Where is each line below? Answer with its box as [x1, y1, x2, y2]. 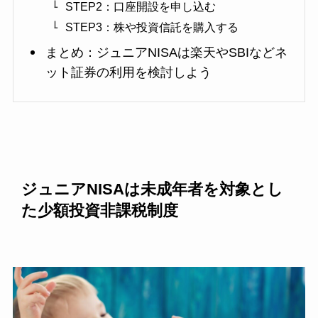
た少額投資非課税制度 [21, 202, 179, 219]
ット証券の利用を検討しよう [45, 65, 212, 80]
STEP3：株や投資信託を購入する [65, 21, 238, 34]
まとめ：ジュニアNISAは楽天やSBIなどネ [45, 45, 287, 60]
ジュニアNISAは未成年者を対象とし [21, 180, 284, 198]
